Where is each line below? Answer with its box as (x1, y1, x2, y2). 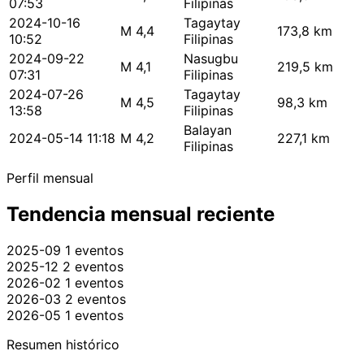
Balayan (184, 122, 232, 139)
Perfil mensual (6, 170, 93, 187)
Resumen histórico (6, 336, 119, 353)
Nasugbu (184, 50, 238, 67)
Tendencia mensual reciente (6, 202, 275, 227)
